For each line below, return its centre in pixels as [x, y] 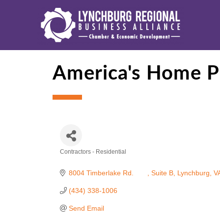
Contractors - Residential [93, 152]
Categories [86, 161]
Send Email [86, 208]
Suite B [162, 173]
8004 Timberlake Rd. [141, 173]
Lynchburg [193, 173]
